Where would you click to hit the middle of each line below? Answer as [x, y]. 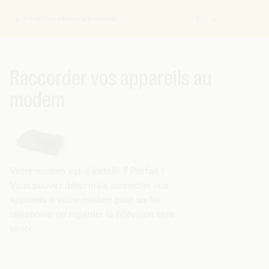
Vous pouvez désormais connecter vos [89, 186]
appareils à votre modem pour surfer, [86, 200]
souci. [21, 229]
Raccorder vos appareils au [110, 78]
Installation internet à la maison [70, 19]
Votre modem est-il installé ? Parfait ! [87, 171]
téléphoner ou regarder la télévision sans [92, 214]
